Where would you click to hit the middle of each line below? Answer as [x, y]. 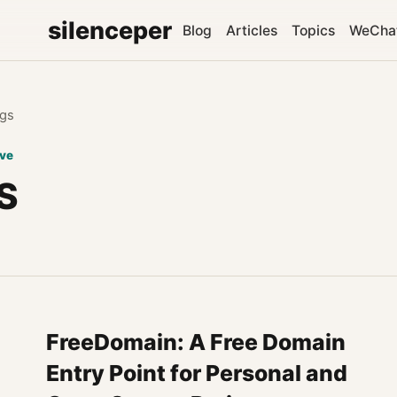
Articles [252, 30]
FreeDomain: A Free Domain [195, 342]
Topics [313, 30]
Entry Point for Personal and [196, 373]
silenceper [110, 30]
